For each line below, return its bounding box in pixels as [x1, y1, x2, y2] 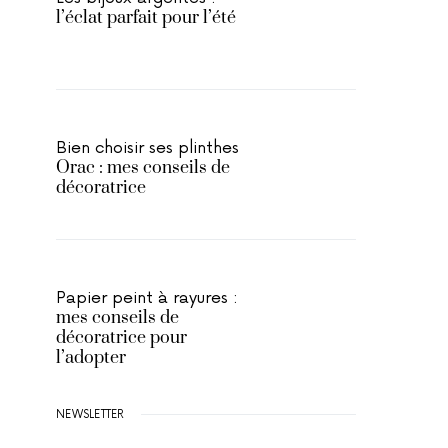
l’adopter [56, 347, 126, 369]
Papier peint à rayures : [56, 288, 238, 308]
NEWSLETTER [56, 408, 125, 421]
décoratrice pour [56, 327, 187, 349]
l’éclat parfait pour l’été [56, 7, 236, 29]
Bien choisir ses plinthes [56, 138, 239, 158]
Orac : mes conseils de [56, 157, 230, 179]
